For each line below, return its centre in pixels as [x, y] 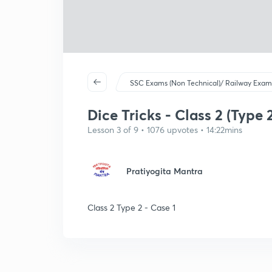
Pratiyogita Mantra [165, 171]
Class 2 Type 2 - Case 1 [131, 207]
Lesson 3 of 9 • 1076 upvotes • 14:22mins [165, 130]
